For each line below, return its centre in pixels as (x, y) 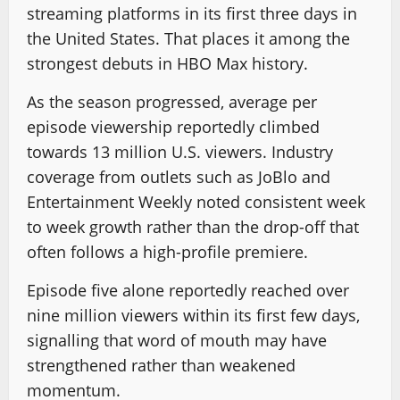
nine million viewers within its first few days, (193, 315)
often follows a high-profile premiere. (167, 252)
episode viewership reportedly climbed (173, 127)
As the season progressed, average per (172, 102)
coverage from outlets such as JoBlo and (179, 177)
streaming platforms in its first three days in (192, 13)
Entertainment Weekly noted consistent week (196, 202)
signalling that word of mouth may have (177, 340)
